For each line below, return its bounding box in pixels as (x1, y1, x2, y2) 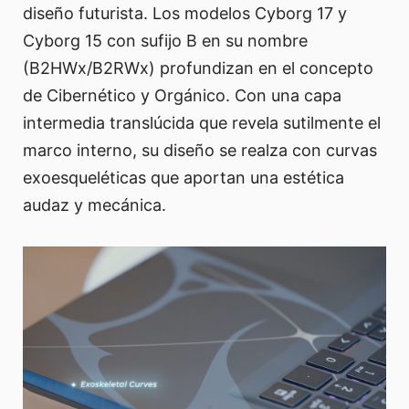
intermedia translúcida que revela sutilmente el (23, 112, 381, 132)
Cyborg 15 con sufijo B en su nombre (23, 30, 308, 50)
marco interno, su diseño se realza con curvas (23, 140, 377, 160)
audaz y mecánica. (23, 194, 166, 215)
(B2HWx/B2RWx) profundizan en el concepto (23, 58, 373, 78)
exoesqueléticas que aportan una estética (23, 167, 344, 187)
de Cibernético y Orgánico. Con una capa (23, 85, 341, 105)
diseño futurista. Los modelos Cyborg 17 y (23, 3, 347, 23)
